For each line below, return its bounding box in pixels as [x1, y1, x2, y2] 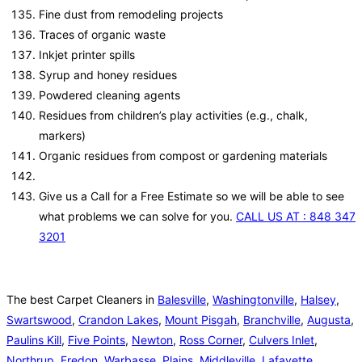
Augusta [307, 313, 351, 327]
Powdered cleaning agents [39, 88, 180, 103]
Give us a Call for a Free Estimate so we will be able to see [39, 189, 344, 204]
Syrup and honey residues [39, 68, 177, 82]
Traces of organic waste [39, 27, 166, 42]
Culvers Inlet [249, 333, 314, 347]
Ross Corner [179, 333, 242, 347]
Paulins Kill [6, 333, 61, 347]
